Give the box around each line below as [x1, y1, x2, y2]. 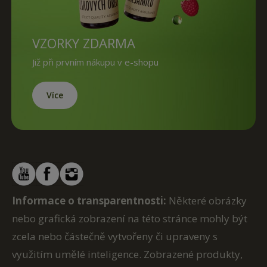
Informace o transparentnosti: [12, 194, 166, 208]
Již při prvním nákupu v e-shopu [32, 56, 159, 69]
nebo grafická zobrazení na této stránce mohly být [12, 212, 247, 226]
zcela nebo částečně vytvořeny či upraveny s [12, 229, 218, 244]
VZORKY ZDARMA [32, 34, 135, 52]
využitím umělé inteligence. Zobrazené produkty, [12, 247, 243, 262]
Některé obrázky [166, 194, 247, 208]
